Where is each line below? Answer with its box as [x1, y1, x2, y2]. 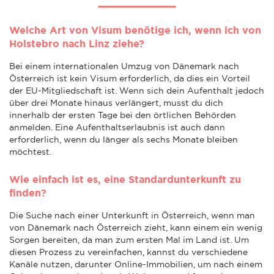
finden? [9, 187, 46, 198]
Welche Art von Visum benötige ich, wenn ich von [9, 24, 261, 35]
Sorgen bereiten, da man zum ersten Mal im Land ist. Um [9, 234, 249, 245]
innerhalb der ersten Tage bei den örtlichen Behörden [9, 109, 236, 120]
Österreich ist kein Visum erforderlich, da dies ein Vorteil [9, 73, 250, 83]
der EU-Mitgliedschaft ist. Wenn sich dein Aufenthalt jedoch [9, 85, 264, 95]
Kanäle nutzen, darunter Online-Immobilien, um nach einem [9, 259, 262, 269]
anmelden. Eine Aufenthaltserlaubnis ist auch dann [9, 122, 225, 132]
